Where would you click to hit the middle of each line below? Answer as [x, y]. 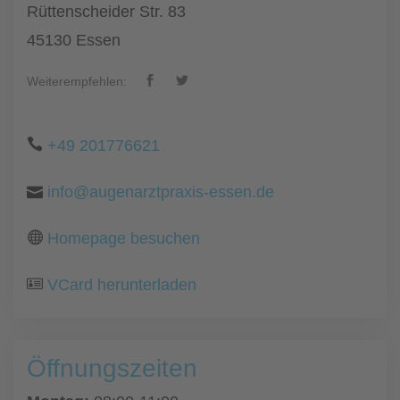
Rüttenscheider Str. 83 [106, 12]
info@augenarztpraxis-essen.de [161, 192]
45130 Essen [74, 40]
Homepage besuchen [124, 238]
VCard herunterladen [122, 285]
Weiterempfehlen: [77, 81]
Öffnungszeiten [112, 368]
